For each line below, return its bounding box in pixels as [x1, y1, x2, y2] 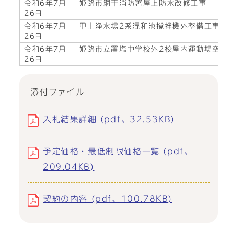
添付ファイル [31, 88, 85, 96]
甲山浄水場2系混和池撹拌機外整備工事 [79, 22, 220, 30]
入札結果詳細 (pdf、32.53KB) [43, 115, 175, 123]
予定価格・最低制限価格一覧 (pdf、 [43, 147, 193, 155]
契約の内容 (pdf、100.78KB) [43, 195, 172, 203]
